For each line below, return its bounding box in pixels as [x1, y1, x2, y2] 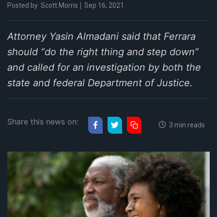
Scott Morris [41, 1, 78, 9]
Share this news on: [7, 116, 78, 126]
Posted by [7, 1, 38, 9]
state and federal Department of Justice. [7, 77, 193, 89]
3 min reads [166, 121, 205, 129]
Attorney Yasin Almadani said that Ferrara [7, 30, 196, 42]
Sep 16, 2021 [83, 1, 124, 9]
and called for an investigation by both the [7, 61, 201, 73]
